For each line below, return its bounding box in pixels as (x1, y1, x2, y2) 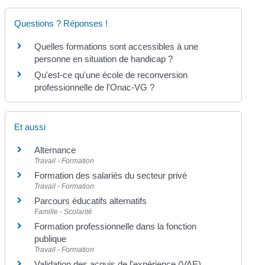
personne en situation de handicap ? (34, 53, 173, 64)
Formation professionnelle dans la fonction (34, 221, 197, 232)
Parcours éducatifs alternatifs (34, 196, 147, 206)
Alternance (34, 145, 76, 156)
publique (34, 234, 67, 244)
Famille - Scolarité (34, 208, 93, 216)
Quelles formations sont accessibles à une (34, 41, 199, 51)
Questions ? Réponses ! (14, 18, 108, 28)
